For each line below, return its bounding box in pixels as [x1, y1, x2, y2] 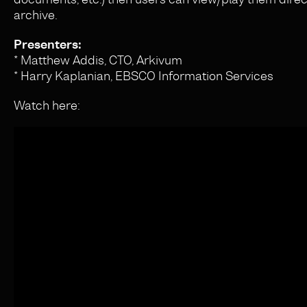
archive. [14, 7, 58, 23]
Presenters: [14, 36, 82, 53]
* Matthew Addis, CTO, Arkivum [14, 52, 182, 69]
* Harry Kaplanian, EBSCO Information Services [14, 68, 273, 84]
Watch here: [14, 97, 80, 114]
